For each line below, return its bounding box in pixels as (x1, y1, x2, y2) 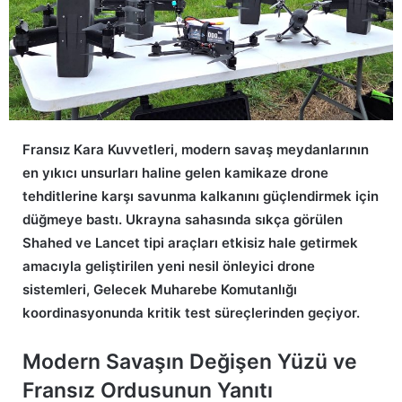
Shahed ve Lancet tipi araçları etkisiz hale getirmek (22, 233, 358, 251)
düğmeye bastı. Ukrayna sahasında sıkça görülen (22, 210, 343, 228)
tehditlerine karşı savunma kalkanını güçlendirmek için (22, 187, 379, 205)
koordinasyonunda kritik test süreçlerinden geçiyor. (22, 303, 360, 321)
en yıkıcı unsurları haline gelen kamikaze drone (22, 163, 328, 181)
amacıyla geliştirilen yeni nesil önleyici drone (22, 257, 315, 275)
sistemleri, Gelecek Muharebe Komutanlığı (22, 280, 297, 298)
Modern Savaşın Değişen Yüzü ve (22, 348, 357, 374)
